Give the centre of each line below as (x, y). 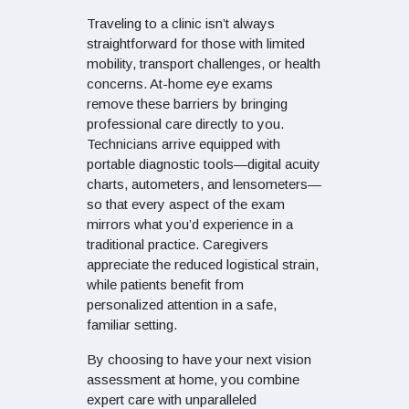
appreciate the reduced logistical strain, (203, 265)
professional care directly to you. (185, 124)
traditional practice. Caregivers (178, 245)
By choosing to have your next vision (199, 360)
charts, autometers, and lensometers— (204, 184)
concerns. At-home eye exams (180, 84)
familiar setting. (132, 325)
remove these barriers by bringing (187, 104)
